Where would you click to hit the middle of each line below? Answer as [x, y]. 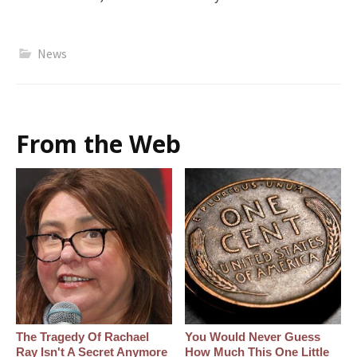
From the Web [98, 144]
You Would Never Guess [253, 337]
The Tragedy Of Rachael [82, 337]
